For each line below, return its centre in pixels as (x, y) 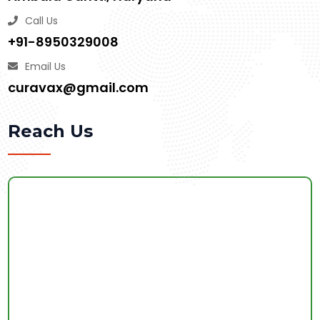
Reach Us (50, 131)
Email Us (45, 67)
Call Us (41, 21)
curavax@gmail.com (78, 88)
